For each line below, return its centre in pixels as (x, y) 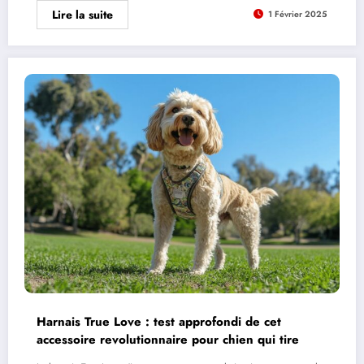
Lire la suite (82, 14)
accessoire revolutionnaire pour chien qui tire (168, 339)
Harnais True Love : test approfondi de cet (159, 321)
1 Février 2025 (298, 15)
